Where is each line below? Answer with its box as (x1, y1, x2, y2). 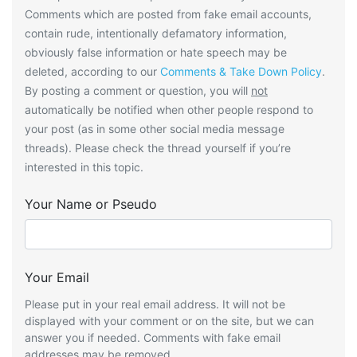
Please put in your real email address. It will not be (25, 297, 285, 312)
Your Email (25, 269, 89, 286)
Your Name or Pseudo (25, 196, 157, 213)
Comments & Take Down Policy (160, 65, 322, 79)
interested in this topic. (25, 160, 143, 175)
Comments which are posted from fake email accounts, (25, 7, 312, 22)
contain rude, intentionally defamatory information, (25, 26, 287, 41)
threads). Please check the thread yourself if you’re (25, 141, 291, 155)
